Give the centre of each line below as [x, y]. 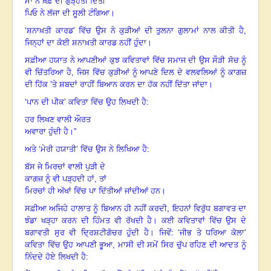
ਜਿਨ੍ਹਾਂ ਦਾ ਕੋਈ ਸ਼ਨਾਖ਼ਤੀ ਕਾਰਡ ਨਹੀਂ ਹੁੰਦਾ [86, 43]
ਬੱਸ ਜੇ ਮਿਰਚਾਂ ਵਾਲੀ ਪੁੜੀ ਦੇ [65, 167]
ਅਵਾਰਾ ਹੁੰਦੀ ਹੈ [47, 132]
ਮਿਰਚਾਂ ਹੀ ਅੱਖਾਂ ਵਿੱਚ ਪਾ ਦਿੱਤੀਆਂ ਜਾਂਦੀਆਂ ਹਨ [93, 191]
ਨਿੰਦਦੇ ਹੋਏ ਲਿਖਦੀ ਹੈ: [57, 257]
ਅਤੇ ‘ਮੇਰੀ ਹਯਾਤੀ [51, 149]
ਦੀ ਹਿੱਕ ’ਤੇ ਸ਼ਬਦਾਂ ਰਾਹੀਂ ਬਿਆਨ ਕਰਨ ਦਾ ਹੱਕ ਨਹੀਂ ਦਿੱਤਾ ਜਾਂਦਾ [116, 85]
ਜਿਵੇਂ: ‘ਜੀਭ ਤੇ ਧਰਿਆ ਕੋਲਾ [202, 233]
